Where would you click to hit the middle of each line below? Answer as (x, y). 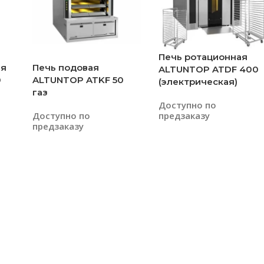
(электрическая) (198, 81)
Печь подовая (66, 67)
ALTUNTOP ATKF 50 (78, 80)
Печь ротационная (203, 57)
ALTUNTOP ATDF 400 (209, 69)
